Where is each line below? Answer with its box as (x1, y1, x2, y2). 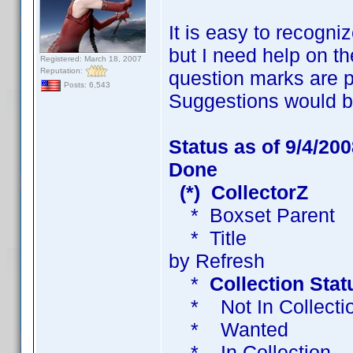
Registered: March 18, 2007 (40, 54, 142, 63)
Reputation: (40, 65, 85, 75)
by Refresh (169, 250, 265, 272)
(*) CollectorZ (169, 181, 314, 203)
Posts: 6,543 (61, 80, 110, 90)
